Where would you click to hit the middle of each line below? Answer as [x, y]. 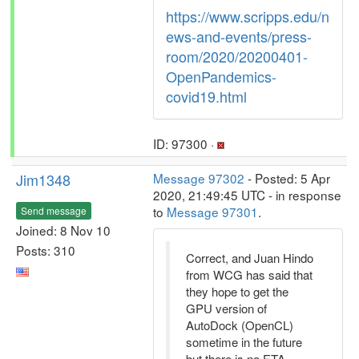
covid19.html [206, 96]
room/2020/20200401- [237, 56]
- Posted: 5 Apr [287, 178]
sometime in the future [244, 342]
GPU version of [226, 308]
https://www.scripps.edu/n [248, 16]
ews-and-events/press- [239, 36]
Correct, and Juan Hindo [250, 258]
